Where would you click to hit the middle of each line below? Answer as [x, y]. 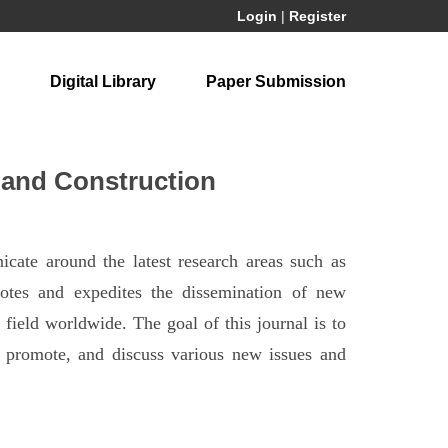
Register [317, 16]
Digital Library [103, 81]
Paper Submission [276, 81]
